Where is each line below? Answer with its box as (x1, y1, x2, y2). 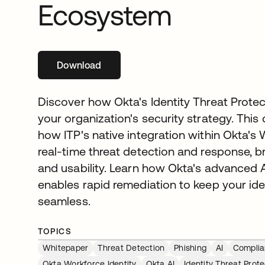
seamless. (38, 194, 91, 208)
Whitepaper (43, 243, 89, 253)
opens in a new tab (79, 60, 164, 70)
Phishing (174, 243, 207, 253)
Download (57, 60, 102, 70)
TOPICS (38, 227, 72, 236)
